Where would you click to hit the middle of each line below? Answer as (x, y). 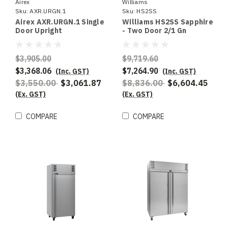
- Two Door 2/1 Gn (154, 31)
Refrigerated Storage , (57, 39)
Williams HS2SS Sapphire (168, 22)
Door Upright (39, 31)
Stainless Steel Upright (165, 39)
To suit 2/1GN (40, 48)
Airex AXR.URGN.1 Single (60, 22)
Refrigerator (145, 48)
